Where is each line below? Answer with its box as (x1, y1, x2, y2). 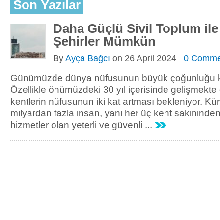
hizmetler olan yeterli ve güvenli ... (10, 119, 155, 130)
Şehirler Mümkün (53, 34, 156, 49)
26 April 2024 (125, 54, 176, 63)
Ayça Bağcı (65, 54, 110, 63)
